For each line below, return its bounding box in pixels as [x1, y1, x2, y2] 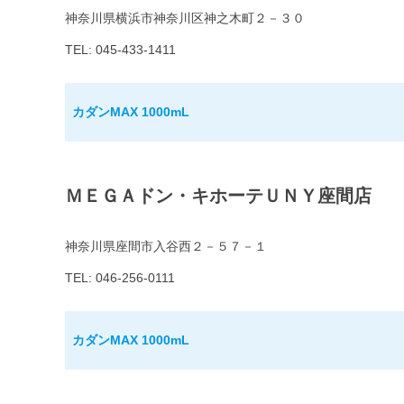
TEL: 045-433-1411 [65, 42, 176, 58]
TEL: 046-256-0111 [65, 271, 175, 286]
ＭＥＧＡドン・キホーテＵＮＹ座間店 [65, 186, 372, 207]
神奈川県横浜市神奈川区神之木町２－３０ [65, 11, 305, 26]
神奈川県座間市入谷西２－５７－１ [65, 239, 267, 254]
